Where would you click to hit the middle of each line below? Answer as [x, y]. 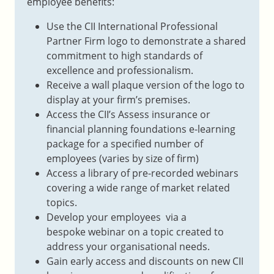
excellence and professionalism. [121, 70]
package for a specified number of [125, 143]
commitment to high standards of [124, 55]
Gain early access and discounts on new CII [145, 261]
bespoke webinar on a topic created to [135, 231]
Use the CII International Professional [132, 26]
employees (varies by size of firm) [124, 158]
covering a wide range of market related [138, 187]
